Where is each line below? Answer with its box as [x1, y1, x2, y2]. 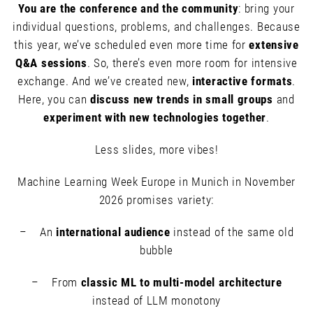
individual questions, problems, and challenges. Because [13, 20, 300, 34]
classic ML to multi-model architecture [80, 275, 282, 289]
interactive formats [192, 74, 293, 88]
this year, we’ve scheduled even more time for [14, 38, 249, 52]
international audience [56, 225, 170, 239]
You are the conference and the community [18, 1, 239, 15]
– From [31, 275, 81, 289]
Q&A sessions [15, 56, 87, 70]
